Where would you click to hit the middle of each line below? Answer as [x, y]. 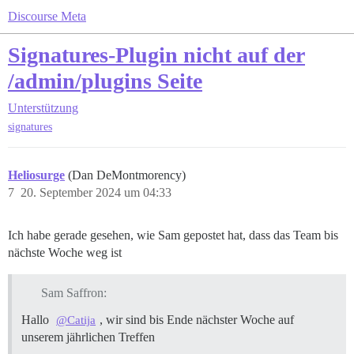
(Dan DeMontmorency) [127, 175]
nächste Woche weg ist [65, 253]
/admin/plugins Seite [105, 81]
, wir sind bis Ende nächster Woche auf [197, 320]
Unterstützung [43, 108]
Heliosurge [36, 175]
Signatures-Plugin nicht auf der [156, 55]
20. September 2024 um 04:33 [96, 193]
